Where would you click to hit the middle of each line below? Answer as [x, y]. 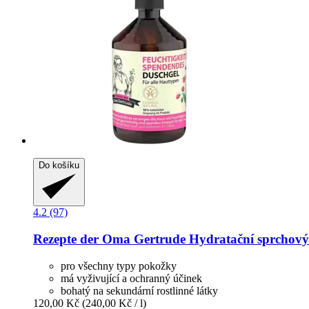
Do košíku [59, 166]
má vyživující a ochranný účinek [131, 278]
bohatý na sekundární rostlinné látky [139, 290]
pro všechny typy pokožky [119, 266]
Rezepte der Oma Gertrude [109, 239]
